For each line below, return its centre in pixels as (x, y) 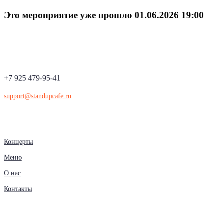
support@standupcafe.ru (38, 96)
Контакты (18, 189)
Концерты (18, 142)
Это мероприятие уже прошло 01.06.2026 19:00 (104, 15)
